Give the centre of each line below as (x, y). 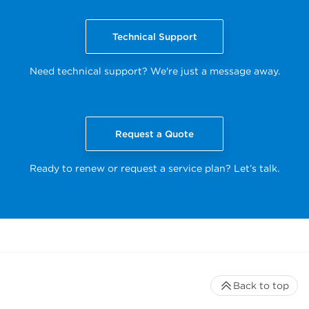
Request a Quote (154, 133)
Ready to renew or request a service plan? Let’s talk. (154, 168)
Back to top (261, 285)
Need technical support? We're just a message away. (154, 71)
